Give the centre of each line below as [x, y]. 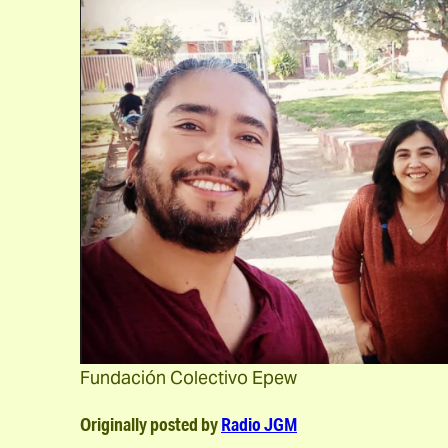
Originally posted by [150, 424]
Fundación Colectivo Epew [189, 377]
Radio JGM [259, 424]
